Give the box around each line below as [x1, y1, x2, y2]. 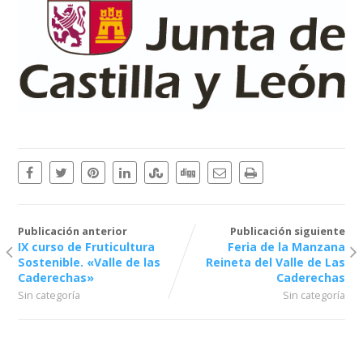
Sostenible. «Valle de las [17, 254, 160, 271]
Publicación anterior [17, 224, 127, 239]
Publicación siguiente [230, 224, 346, 239]
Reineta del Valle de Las [206, 254, 346, 271]
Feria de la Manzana [228, 239, 346, 255]
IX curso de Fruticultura [17, 239, 155, 255]
